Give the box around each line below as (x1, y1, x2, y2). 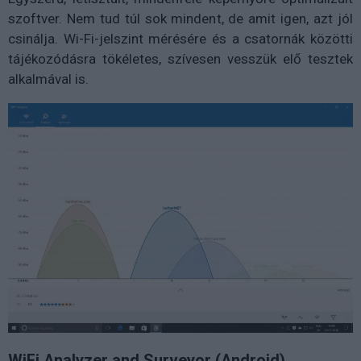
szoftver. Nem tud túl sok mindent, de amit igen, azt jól (8, 10, 353, 27)
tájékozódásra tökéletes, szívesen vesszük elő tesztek (8, 50, 353, 67)
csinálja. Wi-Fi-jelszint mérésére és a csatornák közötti (8, 30, 353, 47)
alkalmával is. (8, 70, 89, 87)
